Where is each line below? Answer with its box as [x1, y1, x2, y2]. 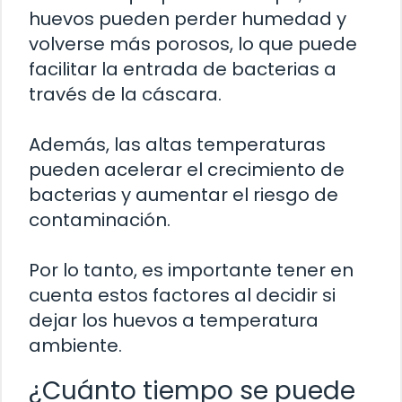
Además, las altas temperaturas [29, 131, 326, 157]
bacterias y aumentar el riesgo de [29, 181, 338, 207]
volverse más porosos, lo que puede [29, 31, 357, 57]
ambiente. [29, 332, 122, 358]
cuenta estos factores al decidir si [29, 282, 336, 308]
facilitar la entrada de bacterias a [29, 56, 336, 82]
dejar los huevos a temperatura [29, 307, 319, 333]
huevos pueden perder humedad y [29, 5, 346, 31]
